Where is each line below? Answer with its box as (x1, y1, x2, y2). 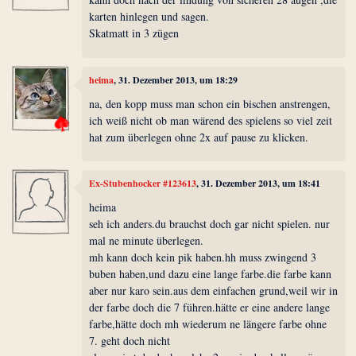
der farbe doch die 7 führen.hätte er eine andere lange (89, 299, 331, 315)
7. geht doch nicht (89, 332, 171, 348)
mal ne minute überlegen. (89, 232, 204, 248)
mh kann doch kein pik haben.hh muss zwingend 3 (89, 249, 317, 265)
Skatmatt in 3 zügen (89, 25, 180, 41)
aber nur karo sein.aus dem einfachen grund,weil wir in (89, 282, 339, 298)
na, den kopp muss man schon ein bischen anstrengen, (89, 95, 331, 111)
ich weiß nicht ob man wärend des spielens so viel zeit (89, 112, 333, 128)
